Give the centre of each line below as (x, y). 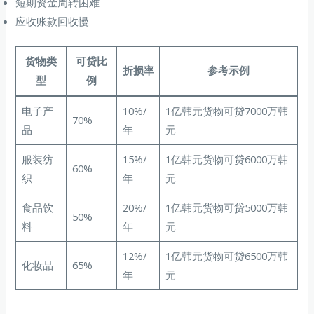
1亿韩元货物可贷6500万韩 (226, 256)
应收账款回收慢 (53, 21)
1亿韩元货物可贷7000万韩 (226, 111)
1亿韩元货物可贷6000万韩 (226, 159)
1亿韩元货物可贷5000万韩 (226, 208)
